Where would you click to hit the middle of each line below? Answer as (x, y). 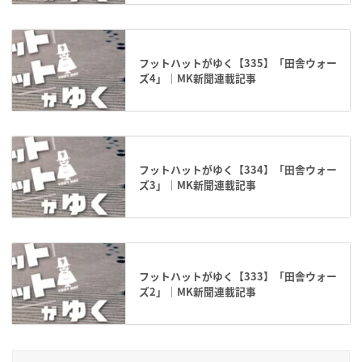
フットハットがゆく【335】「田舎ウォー (238, 63)
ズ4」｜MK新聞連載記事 (198, 78)
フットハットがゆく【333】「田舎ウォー (238, 276)
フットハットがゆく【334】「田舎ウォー (238, 170)
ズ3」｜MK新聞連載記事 (198, 185)
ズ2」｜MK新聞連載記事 (198, 292)
